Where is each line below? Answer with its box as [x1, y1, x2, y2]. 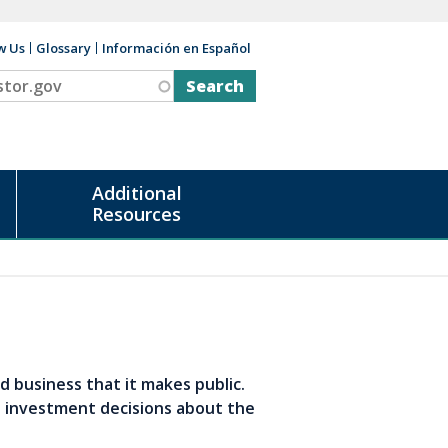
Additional [91, 181, 182, 205]
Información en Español [102, 39, 251, 57]
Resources [92, 202, 181, 226]
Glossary [36, 39, 91, 57]
